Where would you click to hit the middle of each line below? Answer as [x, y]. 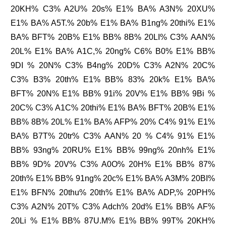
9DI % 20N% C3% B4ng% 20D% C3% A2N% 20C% [113, 66]
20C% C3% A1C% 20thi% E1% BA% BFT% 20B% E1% [113, 108]
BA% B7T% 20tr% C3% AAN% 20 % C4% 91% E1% [113, 136]
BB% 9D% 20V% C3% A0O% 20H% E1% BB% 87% [113, 164]
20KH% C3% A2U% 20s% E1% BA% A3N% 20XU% [113, 9]
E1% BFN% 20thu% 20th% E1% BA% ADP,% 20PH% [113, 193]
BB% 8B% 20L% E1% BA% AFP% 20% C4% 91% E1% [113, 122]
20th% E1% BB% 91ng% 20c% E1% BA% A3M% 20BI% [113, 179]
